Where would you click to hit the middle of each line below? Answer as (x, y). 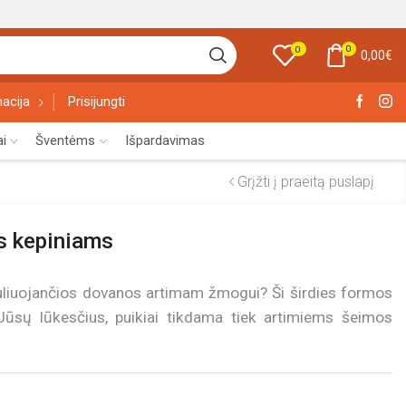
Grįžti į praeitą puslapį (306, 181)
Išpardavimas (164, 140)
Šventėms (66, 140)
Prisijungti (96, 102)
